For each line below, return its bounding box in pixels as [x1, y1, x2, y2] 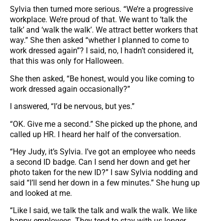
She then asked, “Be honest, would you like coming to [10, 74, 194, 83]
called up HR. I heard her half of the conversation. [10, 129, 181, 139]
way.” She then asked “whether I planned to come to [10, 36, 189, 45]
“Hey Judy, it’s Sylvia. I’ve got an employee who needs [10, 147, 195, 156]
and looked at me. [10, 188, 72, 198]
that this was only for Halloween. [10, 56, 124, 66]
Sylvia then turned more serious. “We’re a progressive [10, 4, 193, 14]
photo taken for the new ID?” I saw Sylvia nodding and [10, 167, 198, 177]
